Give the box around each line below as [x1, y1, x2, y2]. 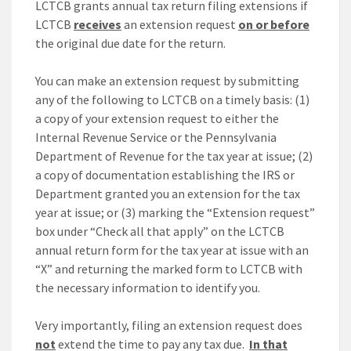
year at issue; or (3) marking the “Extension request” [35, 204, 315, 221]
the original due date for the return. [35, 35, 226, 52]
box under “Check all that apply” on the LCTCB [35, 223, 284, 240]
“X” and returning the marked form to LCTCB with [35, 261, 302, 277]
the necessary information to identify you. [35, 280, 260, 296]
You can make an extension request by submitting [35, 73, 299, 89]
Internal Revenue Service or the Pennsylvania [35, 129, 277, 146]
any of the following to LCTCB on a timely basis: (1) [35, 92, 309, 108]
